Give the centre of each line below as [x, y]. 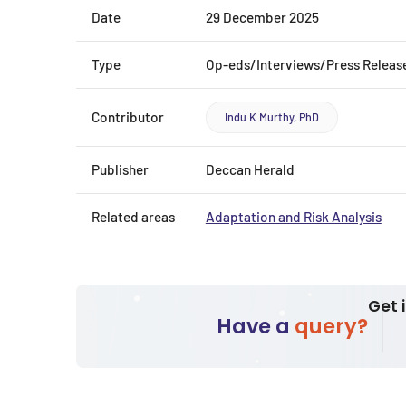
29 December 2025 [262, 17]
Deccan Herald [250, 169]
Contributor [127, 116]
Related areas [133, 216]
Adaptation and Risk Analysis [293, 216]
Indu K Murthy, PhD [271, 116]
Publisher [120, 169]
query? [332, 326]
